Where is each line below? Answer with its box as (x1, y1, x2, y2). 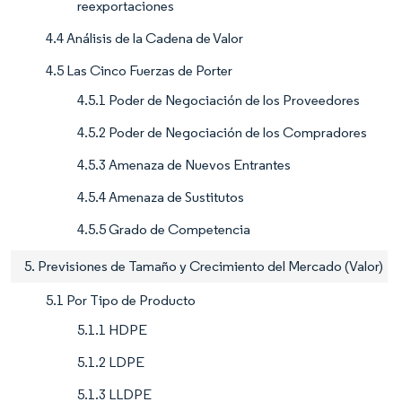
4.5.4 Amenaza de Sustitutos (77, 188, 244, 206)
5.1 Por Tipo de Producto (46, 292, 196, 310)
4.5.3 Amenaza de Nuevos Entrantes (77, 156, 291, 174)
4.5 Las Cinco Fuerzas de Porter (46, 62, 232, 80)
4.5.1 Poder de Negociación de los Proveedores (77, 92, 360, 109)
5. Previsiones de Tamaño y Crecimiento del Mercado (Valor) (24, 258, 383, 275)
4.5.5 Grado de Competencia (77, 221, 250, 239)
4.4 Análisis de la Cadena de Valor (46, 30, 243, 48)
